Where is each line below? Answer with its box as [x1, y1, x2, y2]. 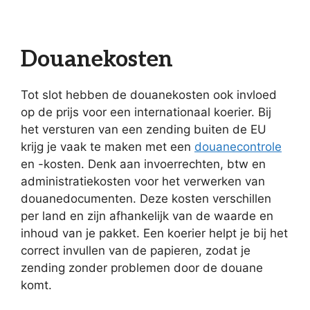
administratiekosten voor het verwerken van [21, 174, 265, 189]
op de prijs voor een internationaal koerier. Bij [21, 105, 271, 120]
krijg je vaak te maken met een [21, 140, 194, 154]
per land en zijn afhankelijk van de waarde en [21, 209, 273, 224]
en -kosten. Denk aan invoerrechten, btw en [21, 157, 266, 172]
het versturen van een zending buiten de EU [21, 122, 266, 137]
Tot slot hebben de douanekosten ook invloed [21, 88, 277, 102]
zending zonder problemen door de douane [21, 261, 263, 275]
